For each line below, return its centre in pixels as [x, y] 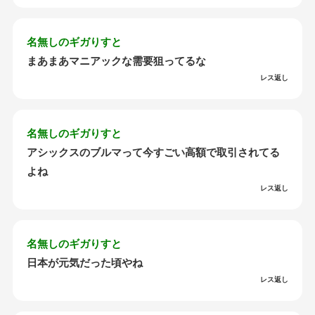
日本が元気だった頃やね [85, 263]
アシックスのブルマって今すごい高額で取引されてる [154, 153]
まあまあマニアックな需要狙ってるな [117, 61]
